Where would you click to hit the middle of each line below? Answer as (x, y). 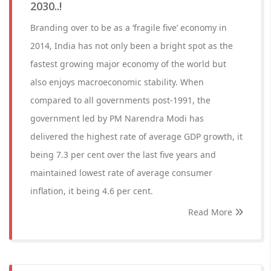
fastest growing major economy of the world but (128, 64)
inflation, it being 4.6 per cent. (92, 191)
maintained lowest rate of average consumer (121, 173)
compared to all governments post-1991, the (120, 100)
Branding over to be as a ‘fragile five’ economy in (129, 28)
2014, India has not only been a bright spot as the (132, 46)
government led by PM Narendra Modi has (117, 118)
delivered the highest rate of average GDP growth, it (136, 136)
